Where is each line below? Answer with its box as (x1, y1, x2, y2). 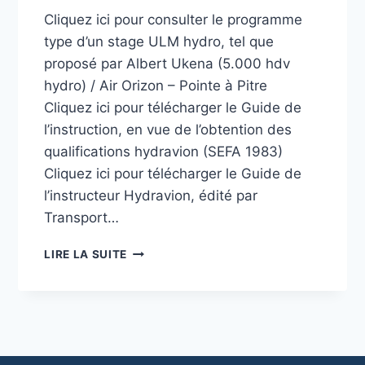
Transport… (44, 209, 120, 226)
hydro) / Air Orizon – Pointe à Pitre (44, 77, 272, 94)
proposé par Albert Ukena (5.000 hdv (44, 55, 291, 72)
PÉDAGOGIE (126, 277, 196, 291)
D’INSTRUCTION (126, 311, 222, 325)
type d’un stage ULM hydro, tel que (44, 33, 275, 50)
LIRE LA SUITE (44, 247, 128, 261)
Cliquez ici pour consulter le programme (44, 11, 303, 28)
